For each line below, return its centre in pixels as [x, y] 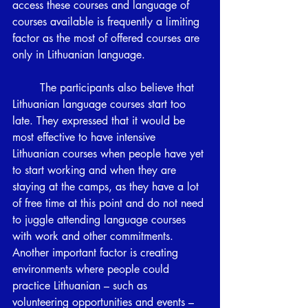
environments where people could [92, 269]
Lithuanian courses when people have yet [110, 153]
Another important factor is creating [97, 252]
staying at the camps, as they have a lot [107, 186]
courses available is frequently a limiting [108, 21]
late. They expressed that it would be [100, 120]
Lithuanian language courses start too [101, 104]
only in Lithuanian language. [79, 54]
